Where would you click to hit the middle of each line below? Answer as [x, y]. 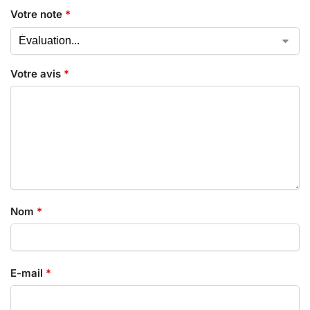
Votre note [38, 15]
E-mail [28, 273]
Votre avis [37, 73]
